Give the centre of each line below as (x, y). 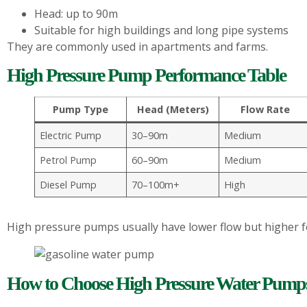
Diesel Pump (69, 184)
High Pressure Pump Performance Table (146, 75)
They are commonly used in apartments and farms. (137, 47)
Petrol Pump (69, 160)
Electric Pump (71, 135)
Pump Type (81, 109)
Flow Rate (265, 109)
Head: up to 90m (76, 14)
